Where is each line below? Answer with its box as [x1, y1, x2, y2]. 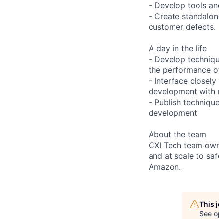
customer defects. [149, 22, 216, 32]
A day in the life [149, 43, 207, 53]
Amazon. [149, 161, 181, 172]
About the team [149, 129, 206, 139]
